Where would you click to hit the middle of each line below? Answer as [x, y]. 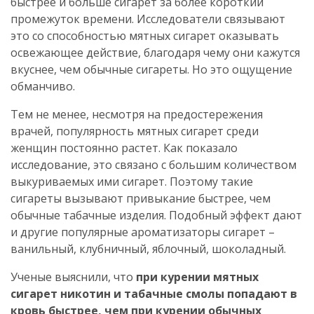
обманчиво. [43, 86]
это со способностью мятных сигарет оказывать [145, 35]
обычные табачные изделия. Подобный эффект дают [156, 215]
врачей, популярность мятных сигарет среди [135, 131]
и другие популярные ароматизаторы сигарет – [143, 232]
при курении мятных [197, 277]
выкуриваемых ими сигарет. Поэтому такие [132, 181]
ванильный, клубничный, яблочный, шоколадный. [148, 248]
